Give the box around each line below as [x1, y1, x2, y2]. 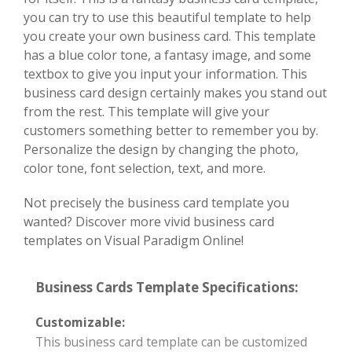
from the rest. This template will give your [24, 102, 269, 120]
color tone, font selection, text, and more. [24, 159, 266, 177]
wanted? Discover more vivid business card [24, 212, 274, 230]
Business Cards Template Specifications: [35, 277, 299, 296]
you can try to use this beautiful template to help [24, 8, 311, 26]
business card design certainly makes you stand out [24, 83, 327, 101]
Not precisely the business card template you [24, 193, 289, 211]
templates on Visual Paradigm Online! [24, 231, 244, 249]
